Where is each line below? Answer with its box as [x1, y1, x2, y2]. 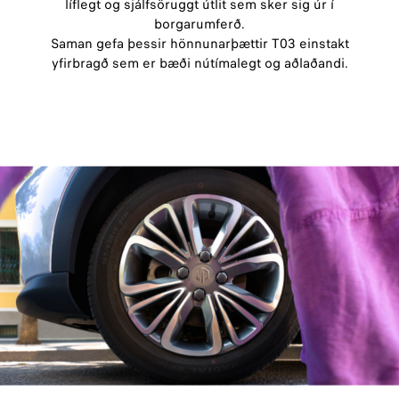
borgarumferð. [154, 13, 245, 34]
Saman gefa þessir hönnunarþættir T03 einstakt [50, 33, 349, 53]
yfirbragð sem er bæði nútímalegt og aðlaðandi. [51, 53, 348, 73]
